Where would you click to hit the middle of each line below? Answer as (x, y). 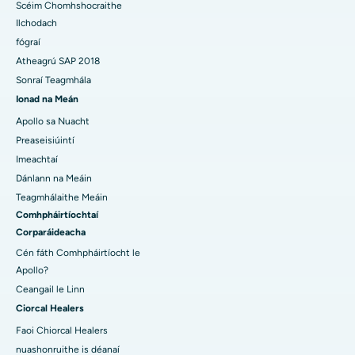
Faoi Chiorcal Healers (62, 331)
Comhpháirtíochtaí (57, 215)
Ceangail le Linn (50, 290)
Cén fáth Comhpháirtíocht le (78, 253)
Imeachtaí (37, 160)
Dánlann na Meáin (54, 179)
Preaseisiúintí (45, 141)
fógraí (28, 42)
